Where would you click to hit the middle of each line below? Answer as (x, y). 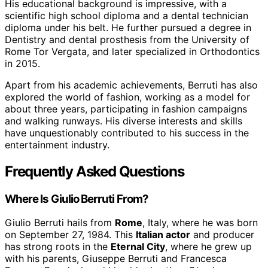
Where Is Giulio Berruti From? (77, 199)
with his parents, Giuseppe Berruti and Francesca (116, 259)
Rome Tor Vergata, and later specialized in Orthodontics (132, 51)
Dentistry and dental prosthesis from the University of (127, 39)
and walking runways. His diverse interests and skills (124, 121)
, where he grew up (208, 247)
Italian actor (163, 235)
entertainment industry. (57, 144)
